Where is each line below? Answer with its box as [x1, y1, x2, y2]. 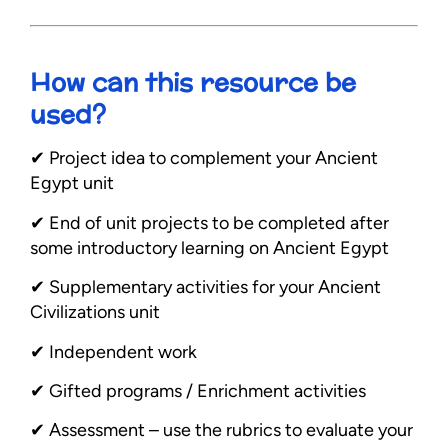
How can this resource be [30, 64, 356, 101]
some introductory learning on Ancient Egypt [30, 236, 389, 259]
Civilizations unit [30, 301, 160, 324]
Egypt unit [30, 172, 114, 195]
